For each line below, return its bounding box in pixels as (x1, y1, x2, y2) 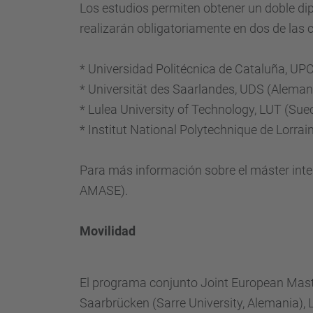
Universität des (88, 82, 170, 96)
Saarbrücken (80, 296, 150, 310)
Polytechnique (180, 122, 257, 137)
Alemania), (247, 296, 305, 310)
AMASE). (80, 183, 128, 198)
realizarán (80, 21, 134, 36)
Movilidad (80, 224, 136, 238)
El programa (80, 275, 150, 290)
